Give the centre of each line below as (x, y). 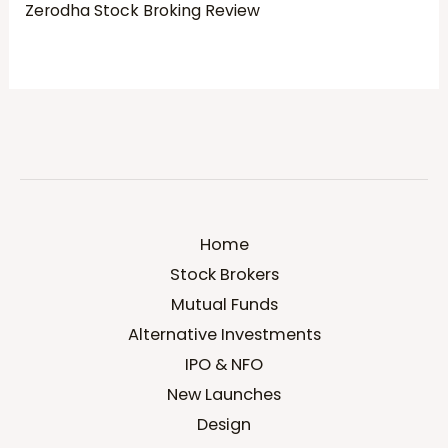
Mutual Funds (224, 305)
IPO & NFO (224, 365)
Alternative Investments (224, 335)
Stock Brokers (224, 275)
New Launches (224, 395)
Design (224, 425)
